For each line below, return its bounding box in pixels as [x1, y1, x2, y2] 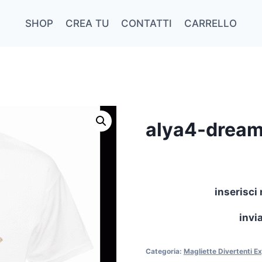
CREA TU [65, 17, 109, 29]
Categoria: [145, 246, 184, 256]
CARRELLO [184, 17, 237, 29]
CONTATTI [121, 17, 173, 29]
